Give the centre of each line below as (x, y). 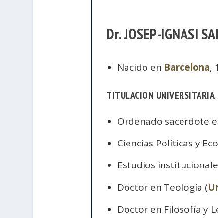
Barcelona (187, 67)
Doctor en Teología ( (162, 187)
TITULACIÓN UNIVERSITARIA (161, 96)
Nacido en (140, 67)
